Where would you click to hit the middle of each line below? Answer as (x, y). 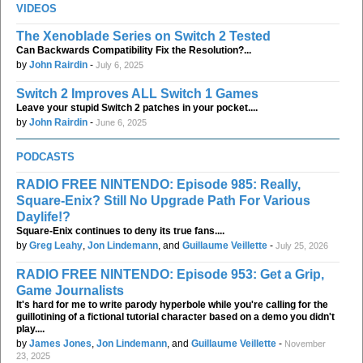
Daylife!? (43, 216)
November (305, 343)
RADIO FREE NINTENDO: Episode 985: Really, (158, 184)
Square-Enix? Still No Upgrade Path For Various (163, 200)
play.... (30, 329)
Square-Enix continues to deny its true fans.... (120, 231)
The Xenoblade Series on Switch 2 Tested (143, 36)
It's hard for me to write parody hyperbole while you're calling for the (172, 304)
